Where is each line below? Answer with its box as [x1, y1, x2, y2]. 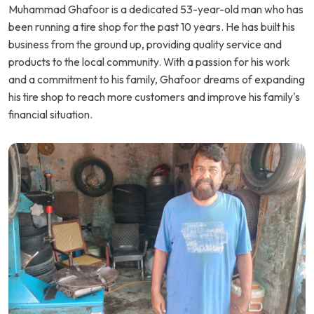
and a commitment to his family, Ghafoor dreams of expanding [8, 72, 305, 87]
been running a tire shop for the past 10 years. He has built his [8, 20, 295, 34]
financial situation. [8, 107, 93, 122]
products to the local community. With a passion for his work [8, 55, 289, 69]
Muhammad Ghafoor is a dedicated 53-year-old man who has [8, 2, 303, 17]
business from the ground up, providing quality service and [8, 37, 282, 52]
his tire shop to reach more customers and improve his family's [8, 90, 300, 104]
